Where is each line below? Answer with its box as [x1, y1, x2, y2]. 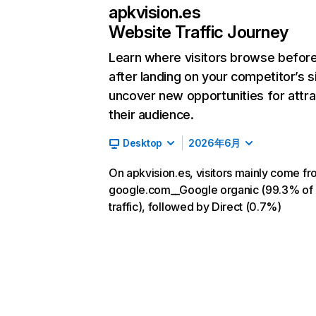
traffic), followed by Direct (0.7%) [109, 200, 281, 214]
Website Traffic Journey [109, 22, 288, 42]
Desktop [123, 137, 163, 149]
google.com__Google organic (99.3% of [109, 183, 313, 197]
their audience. [109, 107, 194, 122]
